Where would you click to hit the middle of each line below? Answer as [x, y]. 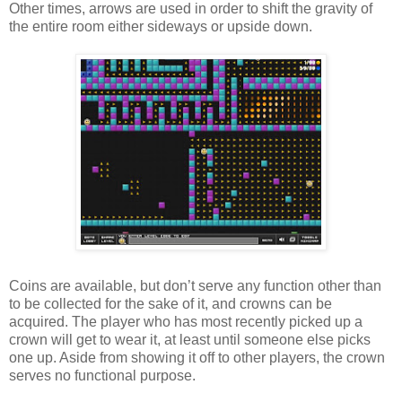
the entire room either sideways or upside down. [161, 26]
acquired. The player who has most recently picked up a [186, 321]
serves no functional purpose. [102, 375]
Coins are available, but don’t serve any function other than [195, 285]
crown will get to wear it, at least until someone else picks [190, 339]
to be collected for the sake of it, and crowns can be [170, 303]
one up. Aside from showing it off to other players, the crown [197, 357]
